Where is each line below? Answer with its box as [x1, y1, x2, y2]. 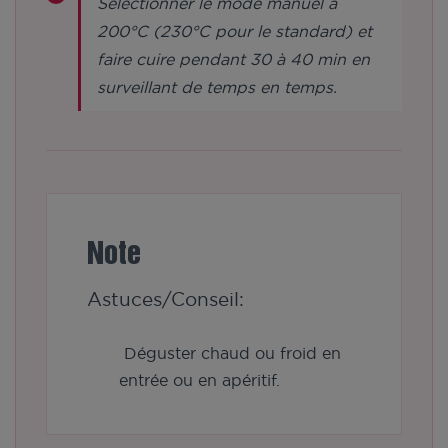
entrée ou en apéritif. [119, 371, 280, 390]
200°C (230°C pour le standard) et [97, 22, 372, 41]
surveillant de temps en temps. [97, 78, 337, 97]
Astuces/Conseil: [87, 289, 250, 310]
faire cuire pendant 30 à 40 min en [97, 50, 370, 69]
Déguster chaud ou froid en [119, 344, 341, 363]
